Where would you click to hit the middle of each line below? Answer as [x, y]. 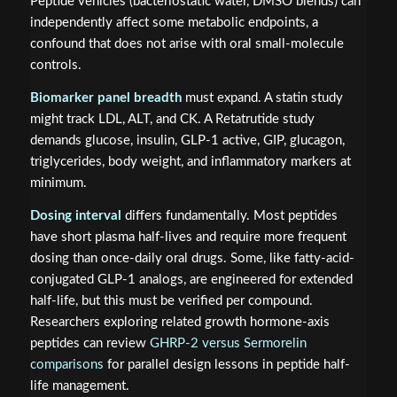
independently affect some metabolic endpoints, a [174, 23]
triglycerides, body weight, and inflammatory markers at [190, 162]
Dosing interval [75, 215]
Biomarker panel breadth [105, 98]
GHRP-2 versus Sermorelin [228, 343]
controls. [55, 66]
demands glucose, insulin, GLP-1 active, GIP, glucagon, [187, 141]
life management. [79, 385]
